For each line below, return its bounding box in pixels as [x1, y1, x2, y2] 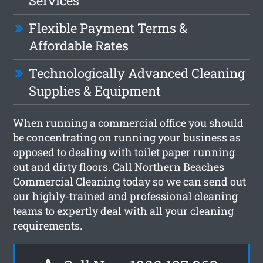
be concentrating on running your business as [13, 130, 241, 144]
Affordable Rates [29, 36, 129, 54]
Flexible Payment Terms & [29, 19, 188, 36]
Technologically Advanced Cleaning [29, 64, 245, 82]
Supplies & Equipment [29, 82, 161, 99]
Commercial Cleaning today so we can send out [13, 174, 247, 188]
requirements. [13, 218, 83, 232]
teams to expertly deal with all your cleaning [13, 203, 234, 218]
